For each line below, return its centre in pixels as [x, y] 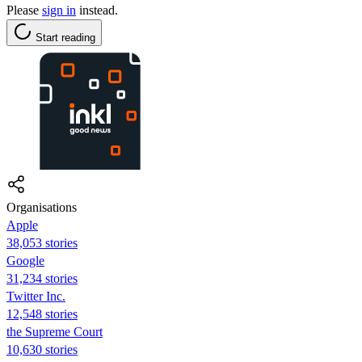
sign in [59, 10]
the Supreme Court [55, 331]
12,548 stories [42, 314]
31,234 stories [42, 278]
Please [24, 10]
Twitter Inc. [36, 296]
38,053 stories [42, 242]
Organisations [42, 207]
